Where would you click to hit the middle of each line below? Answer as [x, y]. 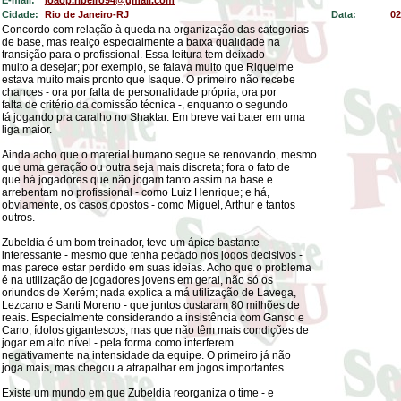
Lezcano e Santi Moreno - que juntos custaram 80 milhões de [151, 305]
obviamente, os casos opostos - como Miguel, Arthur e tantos [149, 205]
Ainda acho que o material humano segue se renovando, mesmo [159, 155]
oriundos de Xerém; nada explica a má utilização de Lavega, [149, 293]
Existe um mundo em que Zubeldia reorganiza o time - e [138, 393]
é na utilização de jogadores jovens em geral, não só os [137, 280]
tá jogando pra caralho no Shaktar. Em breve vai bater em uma [154, 117]
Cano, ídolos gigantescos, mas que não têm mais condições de [155, 330]
